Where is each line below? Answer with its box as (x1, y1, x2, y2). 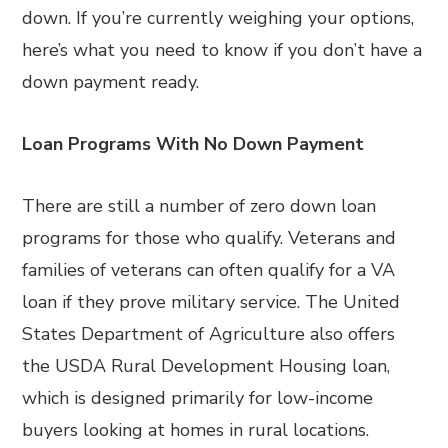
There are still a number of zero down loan (22, 194, 377, 218)
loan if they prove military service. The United (22, 290, 401, 314)
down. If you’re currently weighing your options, (22, 6, 415, 30)
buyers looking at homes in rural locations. (22, 418, 370, 442)
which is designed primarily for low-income (22, 386, 374, 410)
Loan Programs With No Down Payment (22, 132, 365, 156)
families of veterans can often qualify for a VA (22, 258, 396, 282)
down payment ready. (22, 70, 200, 94)
